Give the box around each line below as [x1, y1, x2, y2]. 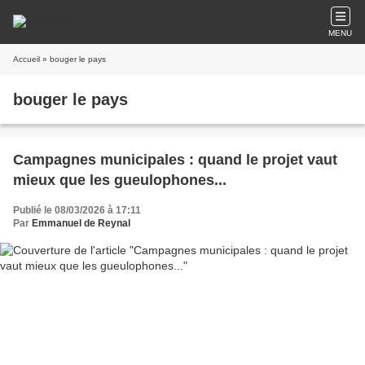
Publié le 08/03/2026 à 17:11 [13, 204, 141, 216]
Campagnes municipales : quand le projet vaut [13, 152, 337, 168]
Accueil [13, 55, 40, 64]
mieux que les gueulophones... [13, 172, 226, 188]
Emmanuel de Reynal [32, 218, 130, 229]
